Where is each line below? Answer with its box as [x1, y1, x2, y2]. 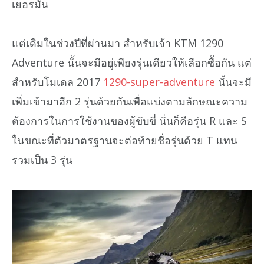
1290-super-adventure [103, 75, 215, 90]
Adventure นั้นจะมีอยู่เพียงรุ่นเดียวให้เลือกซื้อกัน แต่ [12, 55, 252, 70]
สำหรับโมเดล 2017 [12, 75, 103, 90]
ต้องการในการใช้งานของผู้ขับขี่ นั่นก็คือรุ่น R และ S [12, 114, 247, 128]
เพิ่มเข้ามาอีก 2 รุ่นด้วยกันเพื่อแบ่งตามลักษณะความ [12, 94, 247, 109]
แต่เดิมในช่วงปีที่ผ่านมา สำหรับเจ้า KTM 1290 [12, 36, 223, 51]
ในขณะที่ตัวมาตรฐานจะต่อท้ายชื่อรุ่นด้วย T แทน [12, 133, 237, 148]
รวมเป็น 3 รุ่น [12, 153, 72, 167]
